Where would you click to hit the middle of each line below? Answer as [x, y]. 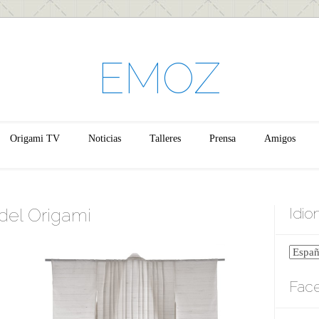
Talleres [165, 138]
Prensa [223, 138]
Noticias [105, 138]
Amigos [280, 138]
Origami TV [35, 138]
